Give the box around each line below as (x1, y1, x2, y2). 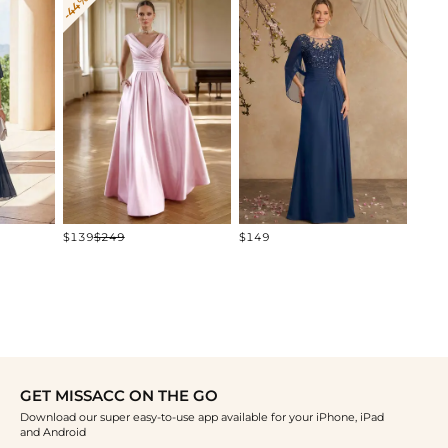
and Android (19, 424, 86, 439)
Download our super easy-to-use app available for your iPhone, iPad (19, 409, 384, 424)
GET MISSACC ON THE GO (19, 387, 218, 406)
